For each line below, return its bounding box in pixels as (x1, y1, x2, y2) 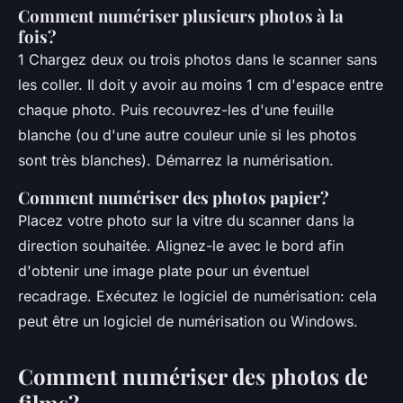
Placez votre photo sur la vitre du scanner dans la (18, 210, 354, 229)
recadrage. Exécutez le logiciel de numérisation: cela (18, 286, 377, 305)
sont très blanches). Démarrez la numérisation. (18, 150, 334, 169)
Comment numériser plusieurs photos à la (18, 4, 344, 27)
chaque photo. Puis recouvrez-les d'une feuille (18, 100, 334, 119)
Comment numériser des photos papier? (18, 185, 329, 209)
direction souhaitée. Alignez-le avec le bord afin (18, 236, 344, 255)
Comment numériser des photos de (18, 361, 368, 390)
